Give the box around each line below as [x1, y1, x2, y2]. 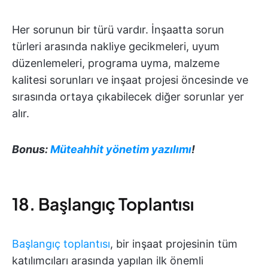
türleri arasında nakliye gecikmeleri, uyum [12, 40, 220, 53]
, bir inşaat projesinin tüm [110, 237, 237, 251]
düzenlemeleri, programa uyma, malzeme [12, 57, 220, 70]
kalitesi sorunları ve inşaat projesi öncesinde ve [12, 74, 248, 87]
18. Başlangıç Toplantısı [12, 193, 194, 215]
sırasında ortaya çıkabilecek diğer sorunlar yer [12, 90, 244, 103]
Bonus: [12, 143, 50, 156]
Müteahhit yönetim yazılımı [50, 143, 191, 156]
